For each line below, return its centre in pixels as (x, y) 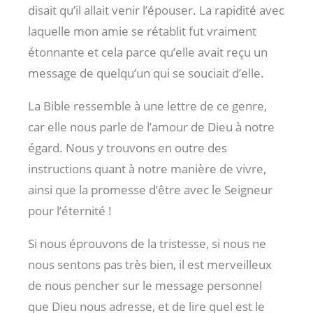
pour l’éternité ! (70, 210)
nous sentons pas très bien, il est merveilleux (150, 264)
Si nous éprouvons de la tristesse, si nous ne (147, 243)
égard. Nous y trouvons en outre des (128, 147)
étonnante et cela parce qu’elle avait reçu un (148, 52)
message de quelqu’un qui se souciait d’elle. (146, 73)
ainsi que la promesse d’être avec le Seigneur (150, 189)
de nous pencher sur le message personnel (145, 285)
